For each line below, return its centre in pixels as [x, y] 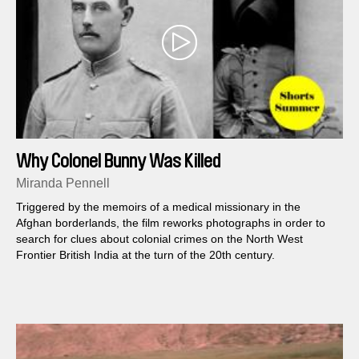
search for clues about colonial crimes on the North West [159, 239]
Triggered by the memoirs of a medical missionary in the [158, 207]
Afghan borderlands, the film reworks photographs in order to [171, 223]
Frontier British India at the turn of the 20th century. [145, 255]
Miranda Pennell [63, 184]
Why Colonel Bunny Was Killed [118, 161]
